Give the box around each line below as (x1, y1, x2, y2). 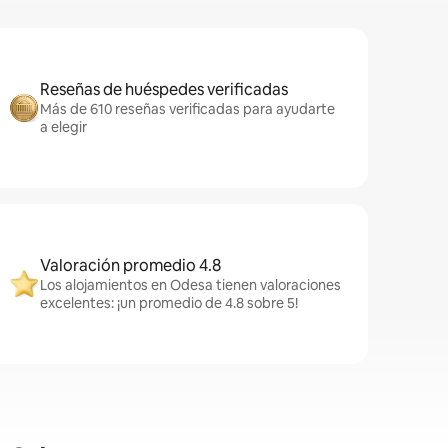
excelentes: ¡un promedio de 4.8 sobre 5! (40, 294, 298, 312)
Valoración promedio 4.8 (40, 255, 221, 276)
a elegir (40, 118, 87, 136)
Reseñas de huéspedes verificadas (40, 79, 288, 100)
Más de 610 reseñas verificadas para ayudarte (40, 100, 335, 118)
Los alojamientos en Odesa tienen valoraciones (40, 276, 341, 294)
